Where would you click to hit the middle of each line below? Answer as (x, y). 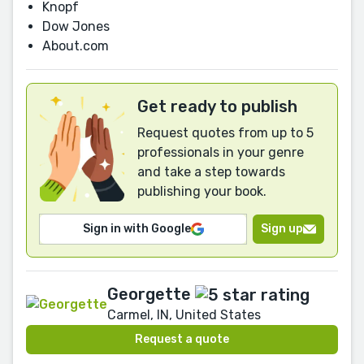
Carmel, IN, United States (184, 315)
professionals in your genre (221, 152)
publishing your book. (202, 191)
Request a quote (182, 340)
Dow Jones (76, 26)
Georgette (149, 294)
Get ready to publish (217, 106)
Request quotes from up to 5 (225, 132)
